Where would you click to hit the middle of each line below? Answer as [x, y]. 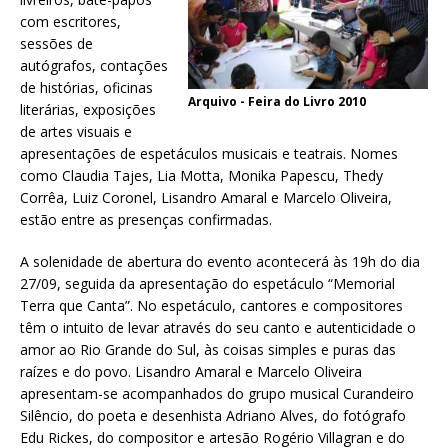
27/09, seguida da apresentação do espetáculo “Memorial [207, 284]
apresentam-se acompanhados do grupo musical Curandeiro [217, 394]
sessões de [56, 44]
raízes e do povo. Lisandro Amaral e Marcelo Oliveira [191, 372]
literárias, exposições [88, 110]
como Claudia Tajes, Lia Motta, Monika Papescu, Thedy [201, 176]
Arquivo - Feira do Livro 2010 [277, 102]
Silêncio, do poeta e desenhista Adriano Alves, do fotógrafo [213, 416]
